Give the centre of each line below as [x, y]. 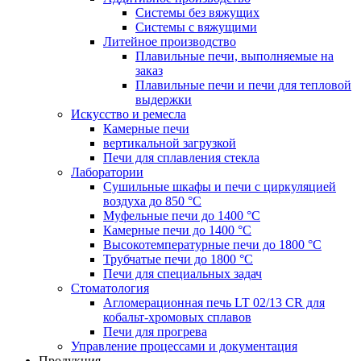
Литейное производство [170, 42]
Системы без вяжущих [197, 13]
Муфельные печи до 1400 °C [182, 216]
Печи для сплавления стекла [181, 158]
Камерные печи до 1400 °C [177, 230]
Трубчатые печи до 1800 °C [178, 259]
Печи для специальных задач [183, 274]
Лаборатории [107, 172]
